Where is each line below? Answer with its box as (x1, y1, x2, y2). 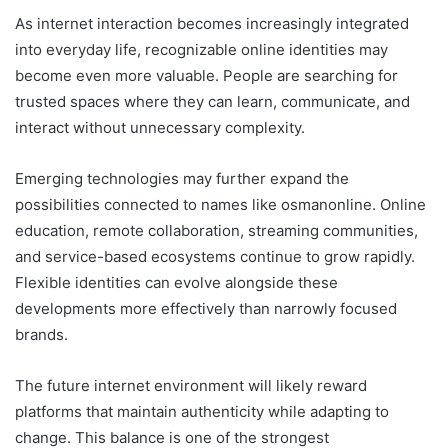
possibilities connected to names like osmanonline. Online (15, 195, 426, 215)
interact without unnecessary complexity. (15, 118, 305, 138)
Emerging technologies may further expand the (15, 169, 349, 189)
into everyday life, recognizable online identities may (15, 40, 388, 60)
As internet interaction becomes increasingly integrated (15, 14, 409, 34)
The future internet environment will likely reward (15, 376, 367, 396)
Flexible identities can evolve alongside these (15, 273, 338, 293)
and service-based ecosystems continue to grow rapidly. (15, 247, 415, 267)
